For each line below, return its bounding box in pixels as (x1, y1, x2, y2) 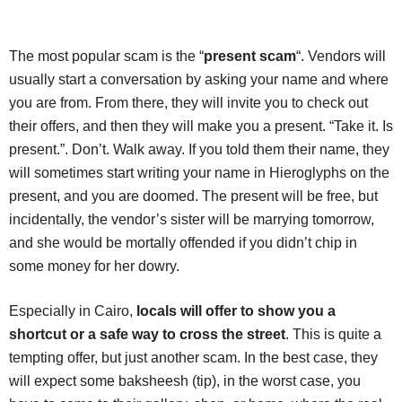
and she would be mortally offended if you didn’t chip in (9, 235, 357, 251)
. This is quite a (285, 327, 381, 343)
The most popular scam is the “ (9, 48, 204, 65)
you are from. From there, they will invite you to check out (9, 95, 368, 111)
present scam (204, 48, 296, 65)
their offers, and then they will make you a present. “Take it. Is (9, 118, 393, 135)
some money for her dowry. (9, 258, 179, 275)
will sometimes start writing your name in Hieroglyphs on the (9, 165, 389, 181)
